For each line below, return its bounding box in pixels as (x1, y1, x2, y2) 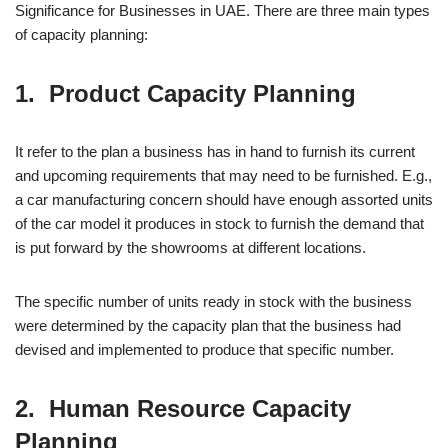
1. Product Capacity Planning (15, 80, 356, 108)
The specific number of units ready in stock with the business (15, 293, 412, 311)
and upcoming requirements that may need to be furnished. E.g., (15, 167, 432, 185)
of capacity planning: (15, 26, 148, 44)
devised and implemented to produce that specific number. (15, 341, 394, 359)
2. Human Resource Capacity (15, 395, 351, 423)
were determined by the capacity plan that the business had (15, 317, 401, 335)
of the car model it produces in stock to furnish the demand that (15, 215, 424, 233)
